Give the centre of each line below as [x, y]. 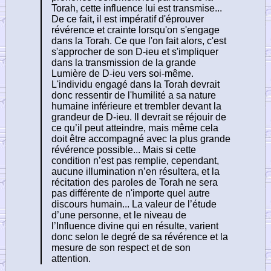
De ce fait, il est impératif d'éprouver [128, 19]
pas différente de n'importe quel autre [131, 193]
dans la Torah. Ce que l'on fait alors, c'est [139, 41]
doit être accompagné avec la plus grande [141, 139]
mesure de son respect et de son [121, 247]
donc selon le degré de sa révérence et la [140, 237]
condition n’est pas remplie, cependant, [135, 160]
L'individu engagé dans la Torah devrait [135, 84]
